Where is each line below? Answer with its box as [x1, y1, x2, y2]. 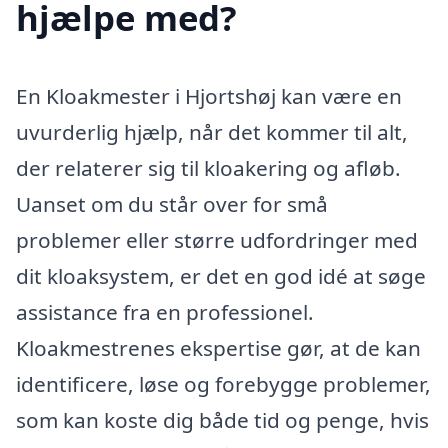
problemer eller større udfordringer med [16, 225, 418, 254]
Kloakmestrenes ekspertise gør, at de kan [16, 333, 421, 362]
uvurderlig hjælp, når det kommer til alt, [16, 117, 408, 146]
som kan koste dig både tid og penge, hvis [16, 405, 429, 434]
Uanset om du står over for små [16, 189, 328, 218]
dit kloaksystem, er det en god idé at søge [16, 261, 426, 290]
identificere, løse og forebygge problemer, [16, 369, 431, 398]
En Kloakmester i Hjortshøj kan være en [16, 81, 402, 110]
